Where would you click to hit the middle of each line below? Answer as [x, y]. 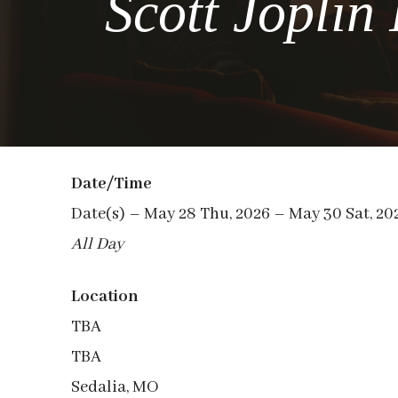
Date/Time [111, 184]
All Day [97, 244]
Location [105, 297]
